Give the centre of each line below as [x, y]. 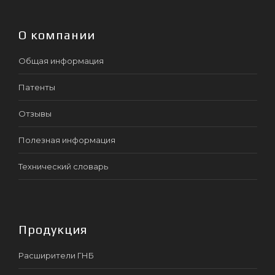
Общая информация [61, 60]
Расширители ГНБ [56, 255]
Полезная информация [67, 140]
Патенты [37, 87]
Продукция [53, 229]
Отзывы [35, 113]
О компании [57, 34]
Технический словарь [63, 166]
